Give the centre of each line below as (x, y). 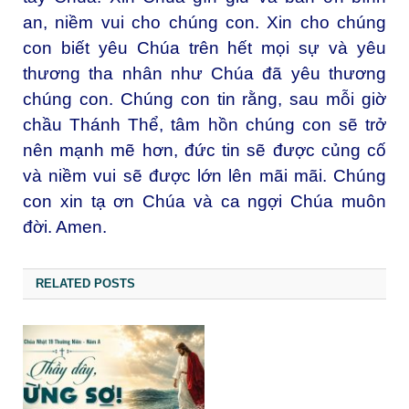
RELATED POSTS (85, 283)
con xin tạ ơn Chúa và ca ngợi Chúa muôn (204, 201)
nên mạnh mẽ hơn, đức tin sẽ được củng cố (204, 150)
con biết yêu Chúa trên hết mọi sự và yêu (204, 47)
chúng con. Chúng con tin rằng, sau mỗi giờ (204, 99)
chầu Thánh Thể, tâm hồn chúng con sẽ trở (204, 124)
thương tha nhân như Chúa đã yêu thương (204, 73)
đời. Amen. (65, 226)
